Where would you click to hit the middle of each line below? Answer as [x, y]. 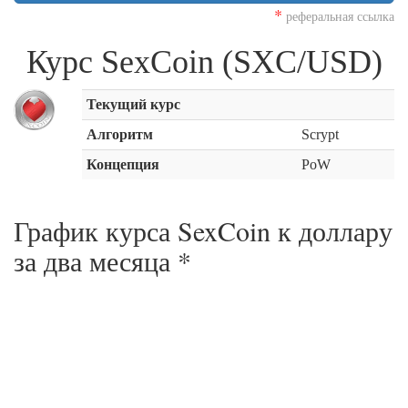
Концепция [122, 165]
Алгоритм [119, 135]
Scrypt [320, 135]
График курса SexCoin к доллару [203, 231]
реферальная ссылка [338, 16]
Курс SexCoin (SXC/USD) [204, 62]
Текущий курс [133, 105]
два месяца [107, 261]
